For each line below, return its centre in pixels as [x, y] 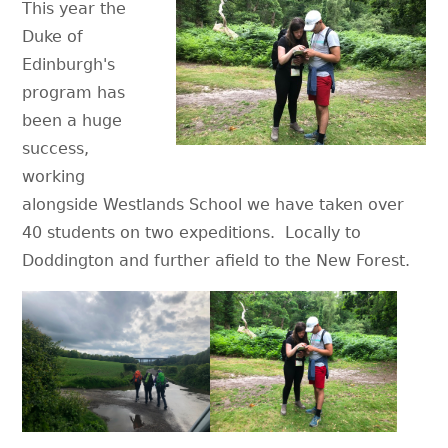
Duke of [53, 36]
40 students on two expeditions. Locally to [192, 232]
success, [56, 148]
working [54, 176]
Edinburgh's [69, 64]
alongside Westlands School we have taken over [213, 204]
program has [74, 92]
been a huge [72, 120]
